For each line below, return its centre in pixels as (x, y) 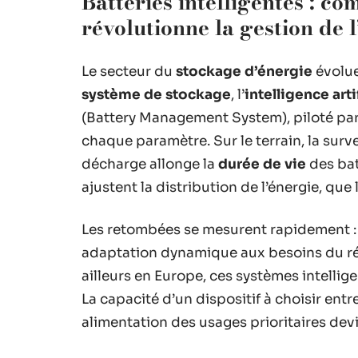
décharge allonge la (150, 164)
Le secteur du (129, 71)
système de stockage (156, 94)
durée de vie (262, 164)
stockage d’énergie (244, 71)
